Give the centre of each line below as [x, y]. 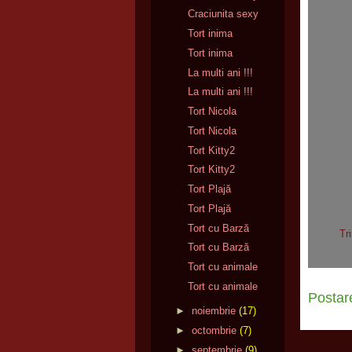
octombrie [214, 330]
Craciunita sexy [224, 14]
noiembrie [213, 311]
